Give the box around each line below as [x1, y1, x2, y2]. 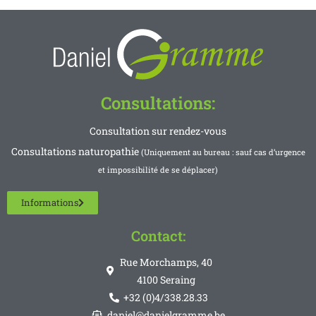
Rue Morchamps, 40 [119, 255, 212, 269]
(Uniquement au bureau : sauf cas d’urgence [140, 147, 305, 158]
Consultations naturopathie [11, 145, 141, 159]
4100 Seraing [136, 273, 195, 287]
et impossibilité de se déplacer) [98, 164, 218, 176]
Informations [21, 196, 78, 209]
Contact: [130, 226, 186, 245]
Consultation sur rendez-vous [90, 124, 226, 138]
